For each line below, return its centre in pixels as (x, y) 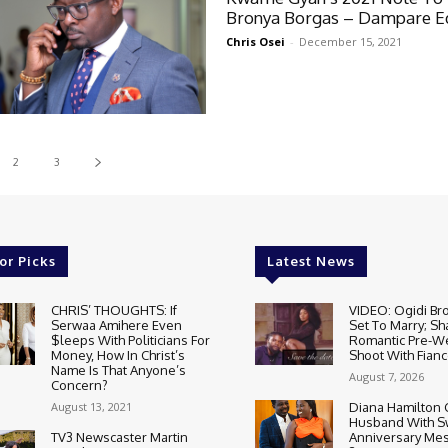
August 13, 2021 (92, 406)
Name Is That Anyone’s (119, 369)
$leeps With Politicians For (131, 339)
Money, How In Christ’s (118, 354)
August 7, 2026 (386, 376)
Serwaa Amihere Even (117, 324)
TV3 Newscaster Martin (120, 436)
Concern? (80, 384)
